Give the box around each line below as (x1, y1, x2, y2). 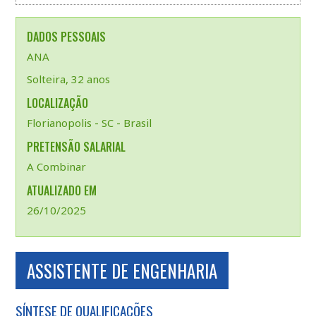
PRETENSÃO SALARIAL (26, 138, 126, 155)
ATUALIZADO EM (26, 182, 97, 199)
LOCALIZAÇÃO (26, 95, 88, 111)
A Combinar (26, 159, 86, 174)
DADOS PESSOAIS (26, 28, 106, 45)
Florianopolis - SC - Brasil (26, 116, 152, 130)
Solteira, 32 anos (26, 72, 110, 86)
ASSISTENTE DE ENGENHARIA (26, 257, 217, 284)
